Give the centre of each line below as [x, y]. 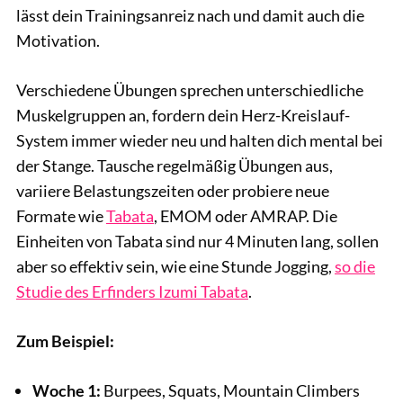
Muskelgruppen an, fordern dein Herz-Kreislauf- [183, 116]
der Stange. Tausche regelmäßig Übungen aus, [175, 166]
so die [355, 267]
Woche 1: [68, 391]
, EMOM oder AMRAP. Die [246, 216]
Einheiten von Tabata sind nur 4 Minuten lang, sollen [197, 242]
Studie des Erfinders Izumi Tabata [132, 292]
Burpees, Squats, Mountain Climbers [232, 391]
